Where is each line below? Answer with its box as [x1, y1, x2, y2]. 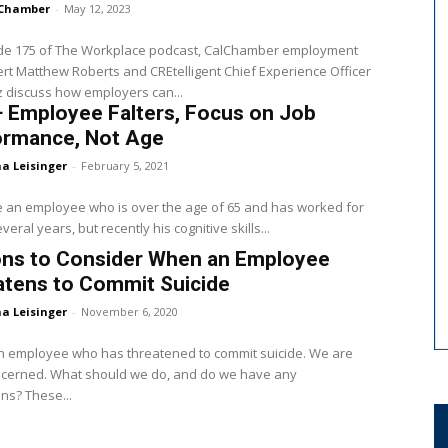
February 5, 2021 [80, 158, 169, 174]
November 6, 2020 [80, 304, 178, 320]
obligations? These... [24, 386, 72, 405]
